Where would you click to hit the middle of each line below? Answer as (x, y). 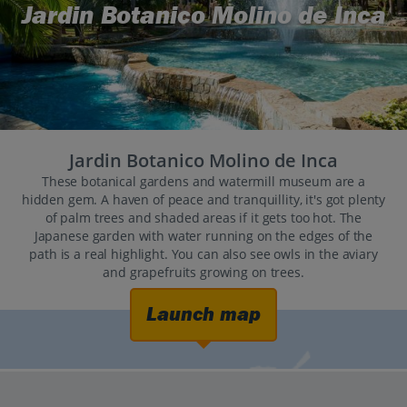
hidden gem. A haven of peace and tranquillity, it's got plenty (203, 200)
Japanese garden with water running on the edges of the (203, 236)
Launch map (203, 315)
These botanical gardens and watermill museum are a (203, 182)
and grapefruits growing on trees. (203, 273)
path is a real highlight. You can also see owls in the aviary (203, 254)
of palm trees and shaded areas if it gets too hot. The (203, 218)
